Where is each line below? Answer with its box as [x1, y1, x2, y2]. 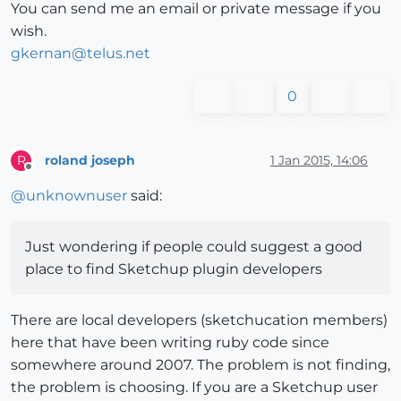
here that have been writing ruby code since [11, 334, 329, 352]
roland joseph [45, 151, 135, 168]
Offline [28, 167, 63, 182]
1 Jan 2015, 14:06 [270, 151, 368, 168]
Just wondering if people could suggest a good [25, 238, 363, 256]
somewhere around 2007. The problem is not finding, [11, 356, 390, 374]
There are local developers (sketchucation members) [11, 311, 388, 329]
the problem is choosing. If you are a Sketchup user [11, 379, 378, 397]
